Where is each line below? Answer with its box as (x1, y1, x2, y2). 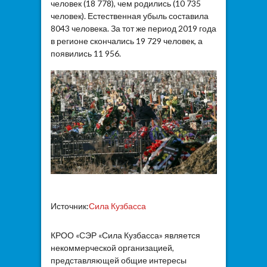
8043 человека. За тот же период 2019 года (50, 23, 216, 34)
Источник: (50, 201, 89, 212)
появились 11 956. (50, 48, 121, 59)
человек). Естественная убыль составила (50, 11, 209, 21)
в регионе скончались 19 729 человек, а (50, 36, 203, 46)
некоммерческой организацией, (50, 242, 174, 253)
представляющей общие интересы (50, 254, 187, 265)
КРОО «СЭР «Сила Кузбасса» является (50, 229, 200, 240)
